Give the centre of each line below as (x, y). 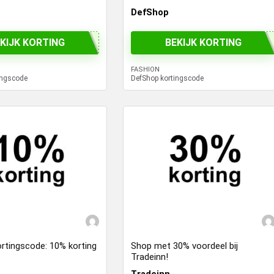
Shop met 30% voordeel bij (185, 246)
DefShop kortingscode (168, 78)
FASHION (146, 69)
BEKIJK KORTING (203, 43)
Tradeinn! (150, 257)
